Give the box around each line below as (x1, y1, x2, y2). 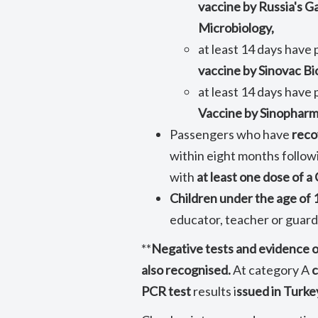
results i (191, 283, 237, 299)
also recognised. (141, 262, 234, 278)
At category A (233, 262, 310, 278)
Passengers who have (170, 126, 292, 142)
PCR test (141, 283, 192, 299)
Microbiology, (198, 20, 275, 35)
